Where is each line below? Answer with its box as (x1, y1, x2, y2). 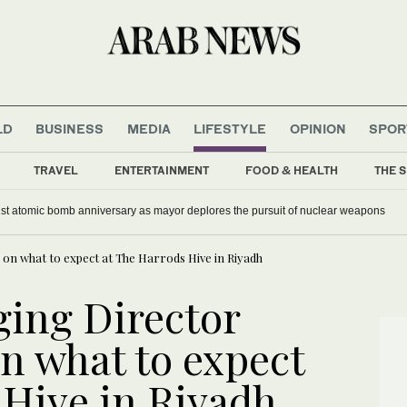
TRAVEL (34, 163, 78, 177)
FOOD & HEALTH (245, 163, 338, 177)
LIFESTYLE (194, 120, 267, 136)
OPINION (289, 120, 346, 136)
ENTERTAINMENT (114, 163, 209, 177)
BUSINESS (35, 120, 104, 136)
